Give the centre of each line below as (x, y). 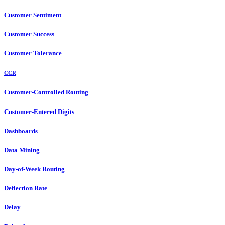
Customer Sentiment (33, 15)
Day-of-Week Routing (34, 169)
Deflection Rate (26, 188)
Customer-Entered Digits (39, 111)
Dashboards (21, 131)
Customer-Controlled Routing (46, 92)
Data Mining (22, 150)
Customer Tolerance (33, 53)
